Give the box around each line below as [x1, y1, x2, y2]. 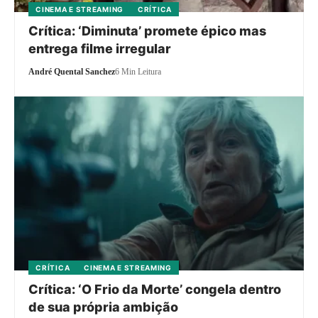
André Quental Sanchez [28, 66, 116, 77]
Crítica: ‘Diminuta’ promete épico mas [28, 23, 267, 38]
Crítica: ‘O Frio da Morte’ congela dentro [28, 282, 282, 297]
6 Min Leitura [115, 66, 162, 77]
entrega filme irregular [28, 40, 172, 56]
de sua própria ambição [28, 300, 179, 315]
